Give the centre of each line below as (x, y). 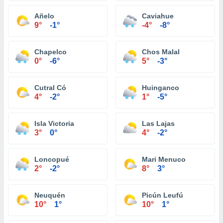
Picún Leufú (163, 195)
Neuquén (50, 195)
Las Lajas (158, 123)
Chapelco (51, 52)
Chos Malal (161, 52)
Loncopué (52, 159)
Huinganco (161, 88)
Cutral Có (50, 88)
